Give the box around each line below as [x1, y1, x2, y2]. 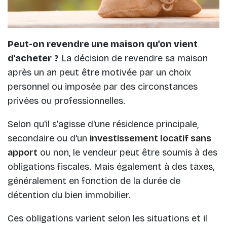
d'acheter [8, 53, 52, 64]
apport [8, 147, 37, 158]
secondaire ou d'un [8, 133, 90, 144]
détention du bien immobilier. [8, 190, 131, 201]
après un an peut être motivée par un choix [8, 67, 191, 78]
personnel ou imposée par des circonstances [8, 81, 198, 92]
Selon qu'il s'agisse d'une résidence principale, [8, 119, 199, 130]
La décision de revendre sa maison [59, 53, 208, 64]
